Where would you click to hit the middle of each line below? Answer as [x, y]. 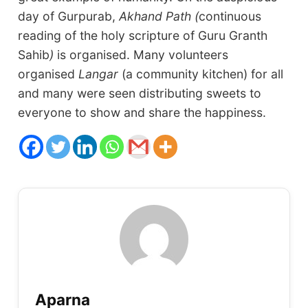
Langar [100, 74]
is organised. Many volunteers [141, 55]
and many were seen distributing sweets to [140, 93]
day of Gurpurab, [69, 16]
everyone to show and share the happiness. [142, 113]
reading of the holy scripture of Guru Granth [143, 36]
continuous [230, 16]
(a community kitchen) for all [203, 74]
